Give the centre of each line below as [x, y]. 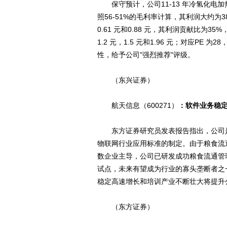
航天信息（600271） [138, 105]
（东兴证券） [126, 80]
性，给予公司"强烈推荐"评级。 [146, 55]
